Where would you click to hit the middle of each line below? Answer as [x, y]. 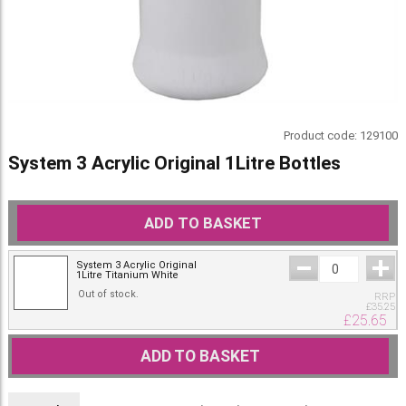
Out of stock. [108, 295]
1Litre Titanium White [127, 275]
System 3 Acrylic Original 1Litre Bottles [174, 164]
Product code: [322, 136]
